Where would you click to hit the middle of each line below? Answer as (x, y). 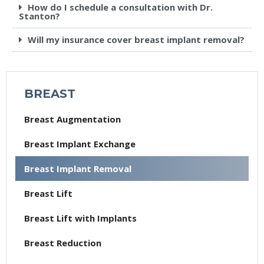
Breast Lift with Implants (80, 218)
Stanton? (39, 16)
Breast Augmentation (72, 119)
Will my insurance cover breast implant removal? (136, 40)
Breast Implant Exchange (80, 143)
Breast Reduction (63, 242)
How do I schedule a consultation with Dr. (120, 7)
